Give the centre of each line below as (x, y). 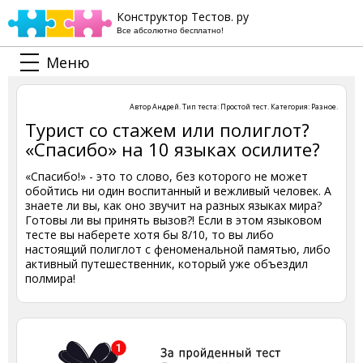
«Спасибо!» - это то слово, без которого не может (167, 176)
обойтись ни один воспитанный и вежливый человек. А (178, 191)
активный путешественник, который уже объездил (167, 264)
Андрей (166, 107)
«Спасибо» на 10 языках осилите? (173, 149)
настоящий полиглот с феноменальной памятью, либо (178, 249)
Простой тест (244, 107)
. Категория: (289, 107)
